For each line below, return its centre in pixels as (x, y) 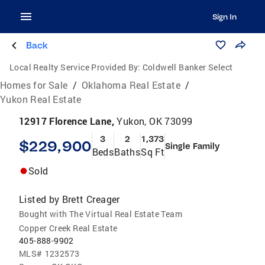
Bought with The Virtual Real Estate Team (101, 214)
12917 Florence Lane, (68, 121)
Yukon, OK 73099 (155, 121)
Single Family (193, 146)
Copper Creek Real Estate (68, 228)
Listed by (39, 199)
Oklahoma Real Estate (131, 85)
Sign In (224, 17)
